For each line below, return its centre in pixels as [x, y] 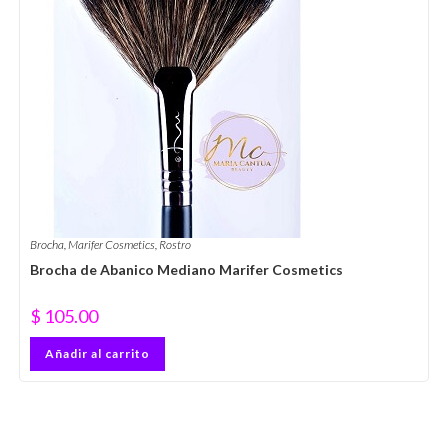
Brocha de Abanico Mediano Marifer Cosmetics [186, 270]
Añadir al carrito [97, 354]
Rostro [174, 245]
